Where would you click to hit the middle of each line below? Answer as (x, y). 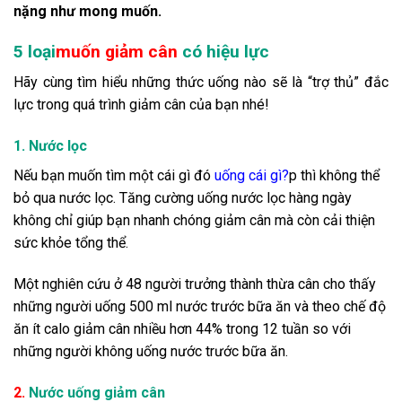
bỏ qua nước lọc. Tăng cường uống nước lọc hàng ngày (183, 198)
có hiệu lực (223, 51)
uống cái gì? (252, 176)
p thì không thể (334, 176)
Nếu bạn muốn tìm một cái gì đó (114, 176)
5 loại (35, 51)
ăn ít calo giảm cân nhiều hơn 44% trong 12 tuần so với (182, 328)
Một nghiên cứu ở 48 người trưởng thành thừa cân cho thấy (195, 284)
